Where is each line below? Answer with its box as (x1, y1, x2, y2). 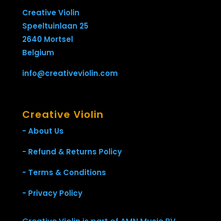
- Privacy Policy (22, 187, 82, 198)
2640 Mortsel (22, 34, 73, 44)
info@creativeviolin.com (22, 68, 118, 78)
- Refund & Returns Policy (22, 146, 122, 157)
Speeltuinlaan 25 (22, 20, 88, 31)
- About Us (22, 125, 64, 136)
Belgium (22, 47, 54, 58)
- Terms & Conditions (22, 167, 106, 178)
